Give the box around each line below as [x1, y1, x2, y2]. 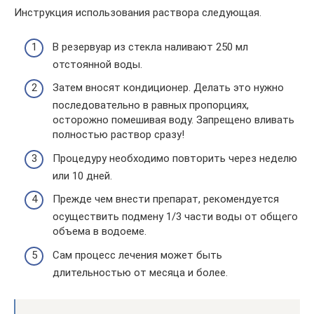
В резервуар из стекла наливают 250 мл [53, 40, 248, 53]
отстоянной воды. [53, 57, 142, 71]
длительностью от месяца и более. [53, 266, 228, 279]
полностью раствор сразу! [53, 128, 184, 141]
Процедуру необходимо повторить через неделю [53, 151, 297, 165]
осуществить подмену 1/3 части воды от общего [53, 210, 298, 223]
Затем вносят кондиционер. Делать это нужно [53, 81, 284, 94]
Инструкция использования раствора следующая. [14, 6, 261, 19]
